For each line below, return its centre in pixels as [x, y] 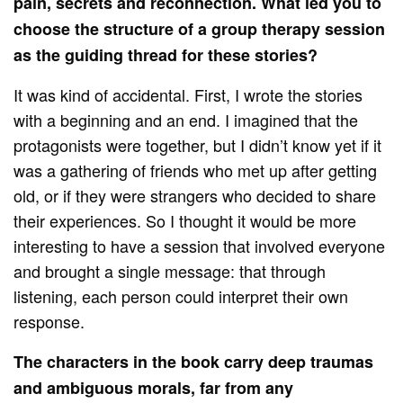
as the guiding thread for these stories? [166, 55]
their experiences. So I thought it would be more [185, 221]
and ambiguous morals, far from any [154, 388]
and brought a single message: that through [170, 271]
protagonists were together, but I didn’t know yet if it [198, 145]
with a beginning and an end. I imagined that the [186, 120]
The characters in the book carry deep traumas [194, 362]
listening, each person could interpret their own [181, 296]
